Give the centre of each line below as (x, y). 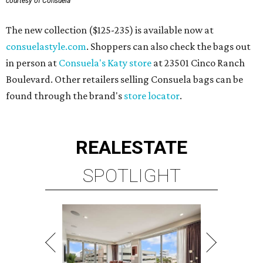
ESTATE (154, 148)
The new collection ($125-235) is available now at (110, 30)
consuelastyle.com (46, 47)
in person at (32, 63)
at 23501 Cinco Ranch (198, 63)
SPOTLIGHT (131, 176)
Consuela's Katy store (105, 63)
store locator (152, 96)
